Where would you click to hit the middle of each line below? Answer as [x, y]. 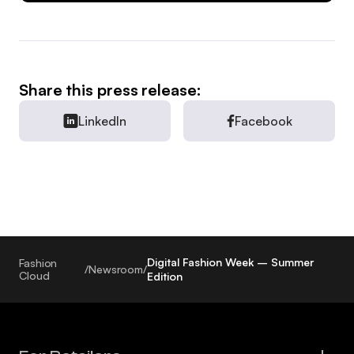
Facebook [263, 121]
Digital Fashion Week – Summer [231, 262]
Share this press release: [110, 89]
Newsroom [116, 269]
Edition [165, 276]
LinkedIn [102, 121]
